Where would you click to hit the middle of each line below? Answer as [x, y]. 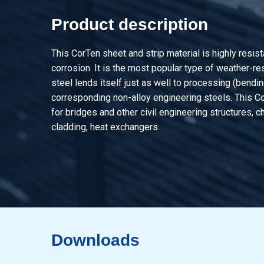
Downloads [95, 240]
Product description [130, 24]
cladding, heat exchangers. [105, 127]
